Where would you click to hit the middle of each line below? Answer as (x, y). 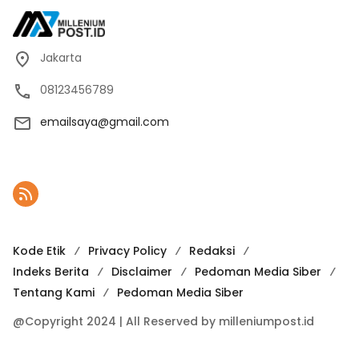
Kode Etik (39, 251)
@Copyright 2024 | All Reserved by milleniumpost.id (163, 322)
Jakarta (61, 58)
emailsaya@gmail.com (105, 122)
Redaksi (212, 251)
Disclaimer (142, 272)
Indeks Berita (51, 272)
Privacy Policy (127, 251)
